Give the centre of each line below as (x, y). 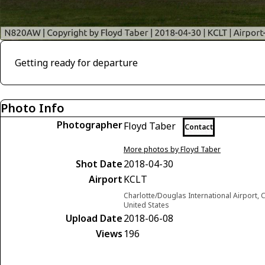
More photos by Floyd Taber (172, 149)
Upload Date (94, 218)
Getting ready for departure (76, 63)
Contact (199, 127)
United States (146, 205)
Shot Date (99, 164)
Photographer (90, 125)
